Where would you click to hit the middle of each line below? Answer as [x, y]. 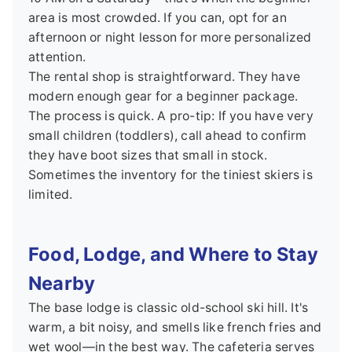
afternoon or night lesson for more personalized [170, 37]
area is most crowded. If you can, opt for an [158, 17]
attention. [57, 57]
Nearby [62, 283]
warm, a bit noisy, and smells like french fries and [175, 327]
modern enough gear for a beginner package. [163, 96]
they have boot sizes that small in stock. [148, 155]
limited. [51, 194]
